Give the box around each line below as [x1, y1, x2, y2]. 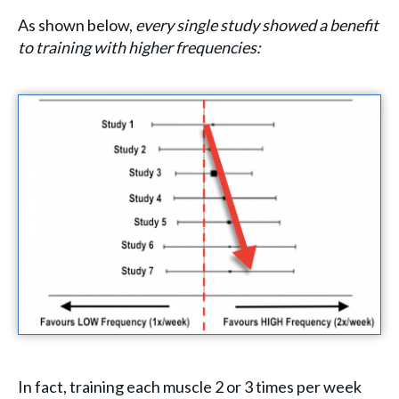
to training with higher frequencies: [18, 37, 261, 58]
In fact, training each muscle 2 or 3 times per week [18, 377, 362, 397]
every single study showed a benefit [135, 15, 379, 36]
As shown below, [18, 15, 135, 36]
